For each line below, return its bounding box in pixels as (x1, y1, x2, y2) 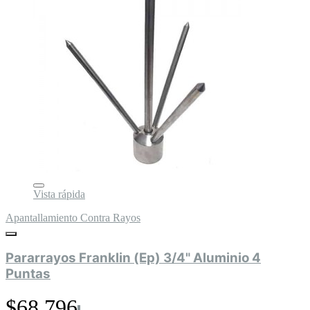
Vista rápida (33, 188, 85, 201)
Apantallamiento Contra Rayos (6, 212, 140, 224)
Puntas (6, 265, 51, 282)
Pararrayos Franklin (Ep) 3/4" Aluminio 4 (6, 249, 261, 266)
